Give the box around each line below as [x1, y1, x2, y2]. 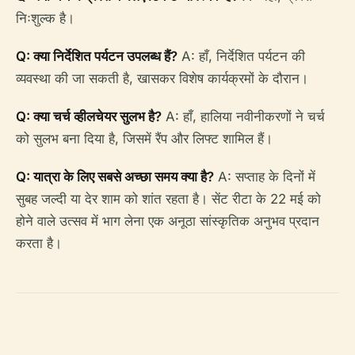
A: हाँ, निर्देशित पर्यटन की [177, 48, 305, 64]
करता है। [16, 235, 62, 251]
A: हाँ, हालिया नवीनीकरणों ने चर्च [162, 109, 325, 124]
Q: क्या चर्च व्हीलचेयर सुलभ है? [16, 109, 162, 124]
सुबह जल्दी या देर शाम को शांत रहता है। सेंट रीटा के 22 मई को [16, 191, 321, 207]
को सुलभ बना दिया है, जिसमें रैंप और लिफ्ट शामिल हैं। [16, 131, 273, 147]
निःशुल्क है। [16, 10, 74, 26]
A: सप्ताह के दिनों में [214, 169, 315, 185]
